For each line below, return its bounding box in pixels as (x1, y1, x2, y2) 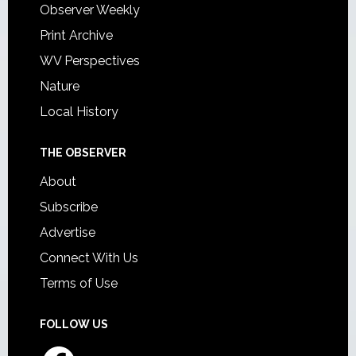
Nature (39, 79, 79, 95)
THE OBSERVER (39, 146, 126, 160)
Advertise (39, 225, 95, 241)
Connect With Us (39, 250, 138, 266)
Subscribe (39, 199, 98, 215)
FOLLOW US (39, 318, 108, 331)
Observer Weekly (39, 2, 140, 18)
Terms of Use (39, 276, 118, 292)
